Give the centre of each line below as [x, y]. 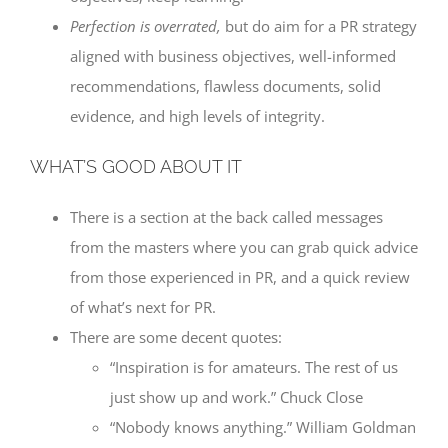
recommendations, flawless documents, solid [225, 85]
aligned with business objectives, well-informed [233, 55]
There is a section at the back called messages [226, 216]
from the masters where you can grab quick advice [244, 246]
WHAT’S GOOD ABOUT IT [136, 166]
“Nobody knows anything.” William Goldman [263, 426]
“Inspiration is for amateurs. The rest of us [254, 366]
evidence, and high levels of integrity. [197, 115]
